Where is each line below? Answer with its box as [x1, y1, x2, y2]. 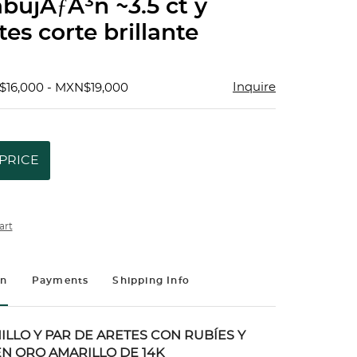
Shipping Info [112, 276, 190, 285]
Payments [31, 276, 89, 285]
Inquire [233, 81, 276, 93]
